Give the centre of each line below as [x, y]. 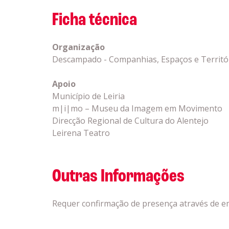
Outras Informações [118, 177]
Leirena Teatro [81, 133]
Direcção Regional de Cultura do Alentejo [130, 121]
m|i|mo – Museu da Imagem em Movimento [137, 108]
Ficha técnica [94, 20]
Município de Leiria [88, 96]
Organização [78, 47]
